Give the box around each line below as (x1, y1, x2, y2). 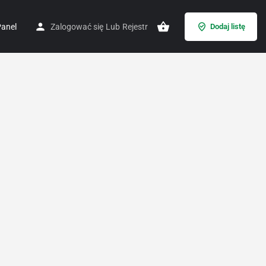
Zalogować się (50, 21, 103, 31)
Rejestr (122, 21, 148, 31)
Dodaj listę (210, 21, 245, 31)
